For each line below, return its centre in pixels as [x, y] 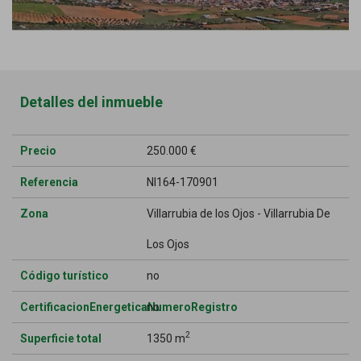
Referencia [49, 182]
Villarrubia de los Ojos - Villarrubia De [239, 213]
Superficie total [61, 338]
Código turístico [64, 275]
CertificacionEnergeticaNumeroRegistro [129, 307]
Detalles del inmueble [91, 102]
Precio [38, 150]
